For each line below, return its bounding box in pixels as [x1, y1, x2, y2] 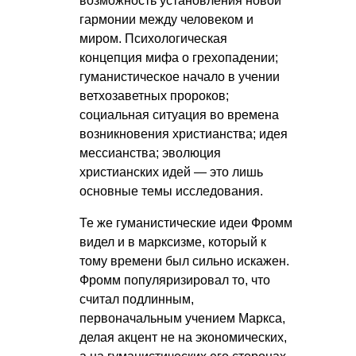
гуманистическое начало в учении [79, 70, 280, 84]
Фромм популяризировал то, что [79, 273, 270, 288]
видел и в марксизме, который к [79, 235, 266, 250]
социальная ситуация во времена [79, 108, 279, 122]
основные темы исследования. [79, 184, 263, 199]
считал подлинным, [79, 292, 194, 307]
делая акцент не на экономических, [79, 331, 287, 345]
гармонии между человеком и [79, 13, 253, 27]
